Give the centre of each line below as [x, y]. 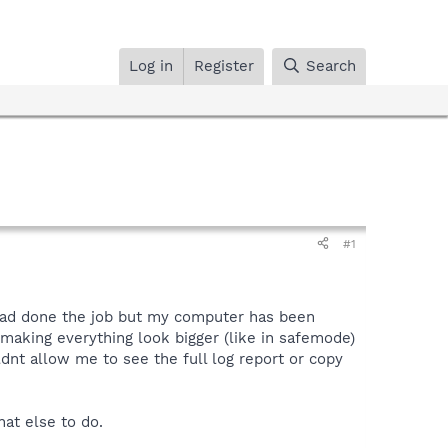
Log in [151, 65]
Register [224, 65]
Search [331, 65]
